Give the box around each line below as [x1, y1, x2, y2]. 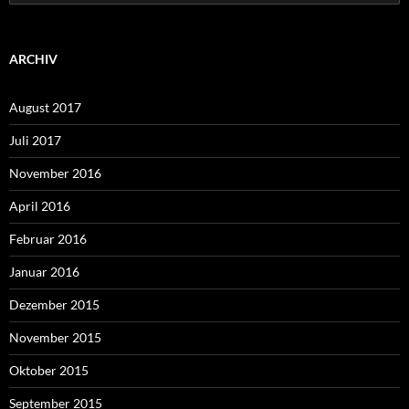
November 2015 [9, 329, 101, 345]
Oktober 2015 [9, 362, 89, 378]
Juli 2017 [9, 131, 61, 148]
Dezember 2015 [9, 296, 100, 312]
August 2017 [9, 99, 81, 115]
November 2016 [9, 164, 101, 181]
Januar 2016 [9, 263, 79, 279]
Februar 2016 [9, 230, 87, 246]
